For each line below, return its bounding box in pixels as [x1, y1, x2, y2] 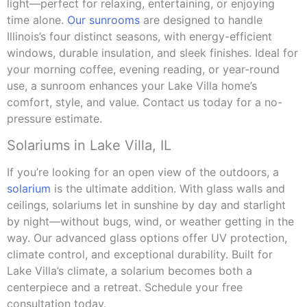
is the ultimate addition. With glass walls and [51, 182, 285, 196]
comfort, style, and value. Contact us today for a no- [7, 95, 282, 110]
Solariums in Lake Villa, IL [7, 137, 171, 154]
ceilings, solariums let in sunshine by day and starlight [7, 198, 286, 212]
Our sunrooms [67, 13, 140, 27]
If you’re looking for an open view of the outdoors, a [7, 165, 279, 180]
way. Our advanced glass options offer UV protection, [7, 231, 287, 245]
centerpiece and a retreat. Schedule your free [7, 280, 243, 295]
